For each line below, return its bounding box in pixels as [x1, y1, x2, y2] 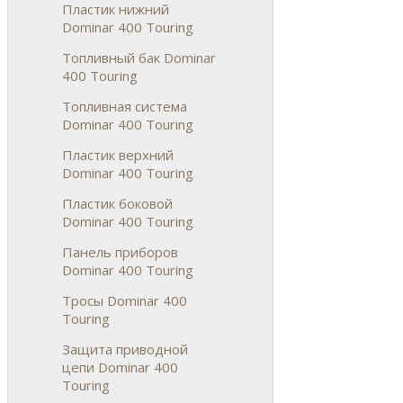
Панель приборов [62, 242, 178, 261]
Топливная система [62, 96, 187, 115]
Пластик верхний [62, 145, 174, 164]
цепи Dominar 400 [62, 357, 178, 376]
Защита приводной [62, 339, 188, 358]
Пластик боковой [62, 193, 173, 212]
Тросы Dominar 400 [62, 291, 187, 309]
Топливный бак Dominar [62, 48, 216, 67]
